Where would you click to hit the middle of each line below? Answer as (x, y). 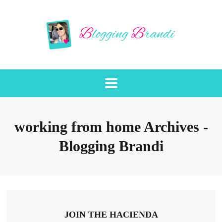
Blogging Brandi (111, 146)
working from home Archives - (111, 127)
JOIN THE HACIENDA (111, 214)
